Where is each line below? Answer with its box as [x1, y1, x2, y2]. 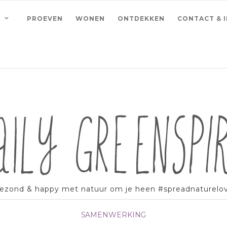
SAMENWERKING [81, 210, 146, 219]
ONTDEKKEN [118, 15, 165, 22]
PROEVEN [27, 15, 63, 22]
